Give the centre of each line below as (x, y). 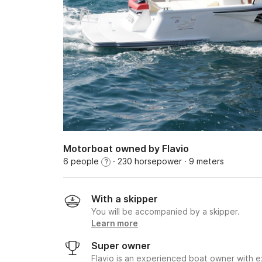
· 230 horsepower (146, 161)
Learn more (115, 223)
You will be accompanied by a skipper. (166, 211)
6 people (82, 161)
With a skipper (125, 199)
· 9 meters (203, 161)
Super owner (121, 246)
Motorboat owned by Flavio (126, 149)
